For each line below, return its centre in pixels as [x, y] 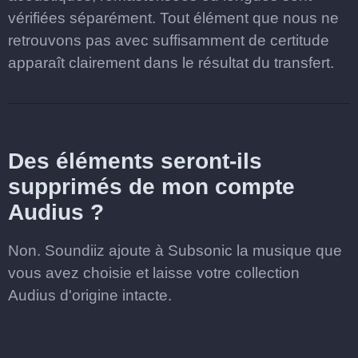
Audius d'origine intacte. [90, 295]
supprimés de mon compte [151, 187]
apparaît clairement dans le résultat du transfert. [171, 63]
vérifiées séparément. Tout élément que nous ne [173, 18]
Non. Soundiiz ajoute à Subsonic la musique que [175, 251]
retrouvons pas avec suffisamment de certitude [169, 40]
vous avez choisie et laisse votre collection [154, 273]
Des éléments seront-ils [135, 161]
